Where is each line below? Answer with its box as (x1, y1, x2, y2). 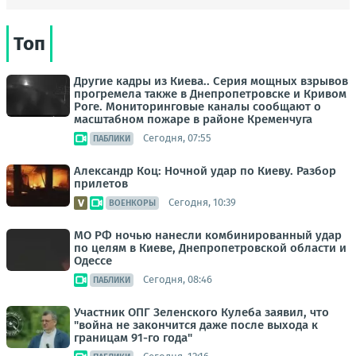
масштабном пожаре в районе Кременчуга (74, 111, 312, 126)
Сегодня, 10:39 (168, 196, 236, 209)
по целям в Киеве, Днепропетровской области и (74, 240, 346, 255)
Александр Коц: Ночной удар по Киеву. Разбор (74, 163, 336, 178)
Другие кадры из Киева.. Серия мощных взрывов (74, 73, 348, 88)
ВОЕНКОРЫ (109, 197, 156, 208)
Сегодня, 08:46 (143, 273, 212, 286)
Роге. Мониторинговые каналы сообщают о (74, 99, 321, 114)
